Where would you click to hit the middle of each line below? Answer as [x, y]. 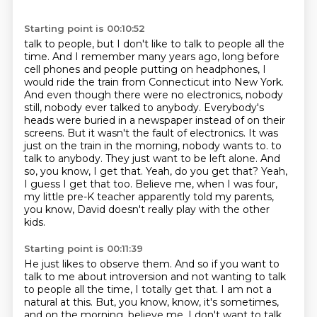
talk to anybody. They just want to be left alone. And [152, 158]
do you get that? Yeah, [231, 171]
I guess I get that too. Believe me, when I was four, [150, 184]
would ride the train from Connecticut [118, 82]
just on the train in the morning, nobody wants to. [147, 146]
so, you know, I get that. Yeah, [99, 171]
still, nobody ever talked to [90, 108]
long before [250, 57]
